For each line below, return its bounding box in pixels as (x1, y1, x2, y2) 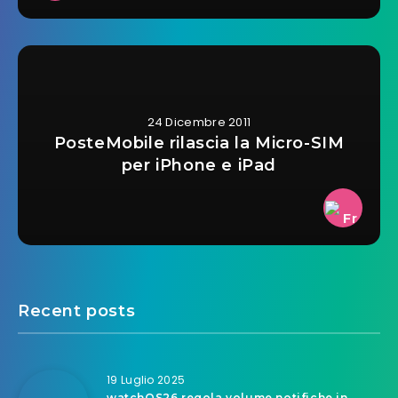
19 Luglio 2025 (107, 371, 186, 387)
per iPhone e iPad (121, 155, 277, 175)
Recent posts (18, 300, 136, 321)
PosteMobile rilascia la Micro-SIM (53, 132, 345, 153)
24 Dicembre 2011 (147, 113, 251, 131)
